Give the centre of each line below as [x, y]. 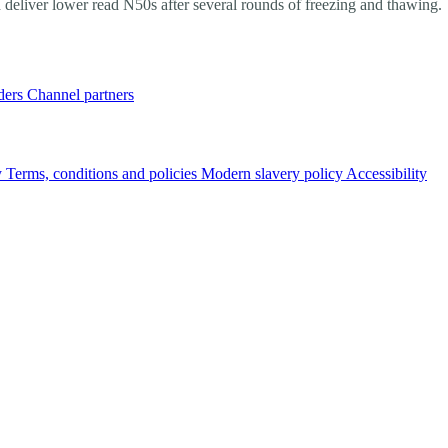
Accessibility [386, 173]
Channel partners [80, 95]
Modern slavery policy [273, 173]
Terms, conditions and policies [103, 173]
